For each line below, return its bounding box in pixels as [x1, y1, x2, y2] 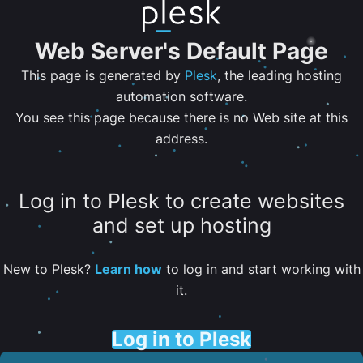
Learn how [94, 260, 162, 277]
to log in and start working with [161, 260, 361, 277]
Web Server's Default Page [35, 37, 328, 65]
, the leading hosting [217, 67, 342, 83]
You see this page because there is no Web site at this [15, 109, 348, 126]
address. [156, 130, 207, 147]
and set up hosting [92, 213, 271, 238]
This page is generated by [21, 67, 185, 83]
